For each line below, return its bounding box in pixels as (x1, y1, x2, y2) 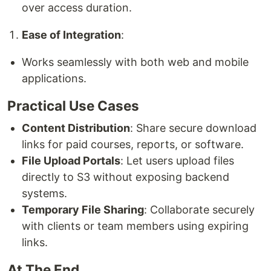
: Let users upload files (120, 154, 234, 168)
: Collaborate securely (144, 203, 255, 217)
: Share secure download (130, 122, 256, 135)
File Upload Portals (22, 154, 120, 168)
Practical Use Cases (7, 97, 139, 114)
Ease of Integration (22, 28, 121, 42)
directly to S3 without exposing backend (22, 171, 229, 184)
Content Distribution (22, 122, 130, 135)
